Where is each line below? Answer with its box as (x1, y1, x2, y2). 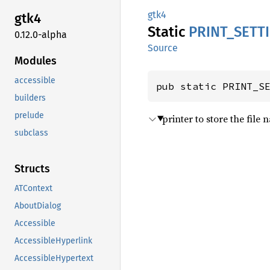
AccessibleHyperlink (14, 235, 92, 246)
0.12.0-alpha (14, 28, 67, 40)
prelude (14, 110, 44, 121)
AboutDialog (14, 200, 61, 211)
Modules (14, 54, 57, 67)
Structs (14, 162, 50, 175)
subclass (14, 127, 48, 138)
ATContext (14, 183, 52, 193)
